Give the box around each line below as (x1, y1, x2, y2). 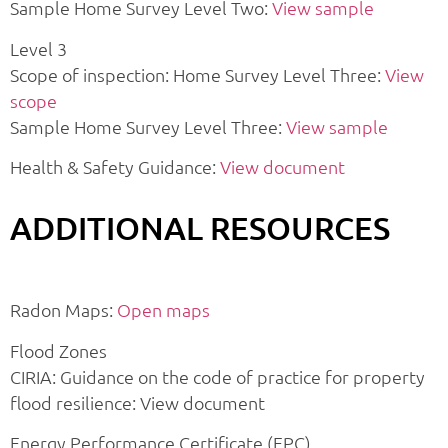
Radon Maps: (10, 298, 117, 322)
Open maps (117, 298, 210, 322)
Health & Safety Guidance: (10, 155, 220, 179)
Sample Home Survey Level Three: (10, 114, 286, 138)
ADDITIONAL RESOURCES (10, 208, 390, 248)
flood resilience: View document (10, 390, 265, 414)
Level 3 (10, 36, 67, 60)
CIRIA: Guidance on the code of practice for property (10, 364, 425, 388)
